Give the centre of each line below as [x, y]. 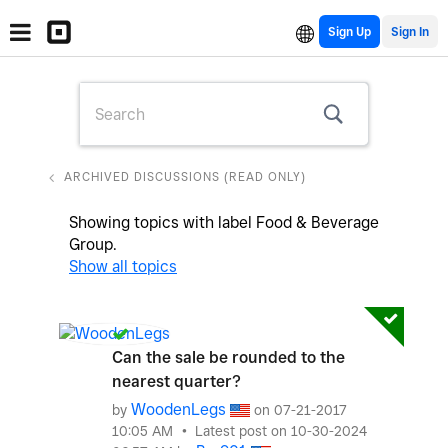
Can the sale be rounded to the [228, 357]
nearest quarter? [176, 381]
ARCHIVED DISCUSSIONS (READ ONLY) [185, 176]
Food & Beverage [317, 222]
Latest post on [243, 431]
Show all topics [123, 266]
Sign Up [349, 31]
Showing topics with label [162, 222]
